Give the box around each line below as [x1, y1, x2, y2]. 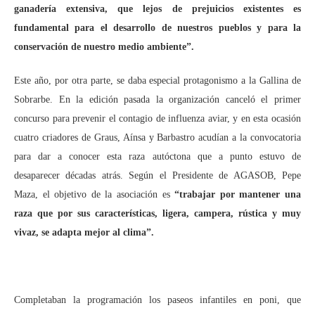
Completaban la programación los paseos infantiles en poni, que [14, 295, 301, 305]
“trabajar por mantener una [174, 189, 302, 200]
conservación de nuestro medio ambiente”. [14, 41, 194, 52]
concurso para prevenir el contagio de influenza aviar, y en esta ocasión [14, 113, 301, 124]
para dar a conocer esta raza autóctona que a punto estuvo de [14, 151, 301, 162]
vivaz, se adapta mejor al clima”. [14, 227, 154, 238]
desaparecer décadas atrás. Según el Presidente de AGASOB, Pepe [14, 170, 301, 181]
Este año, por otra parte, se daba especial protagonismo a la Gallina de [14, 75, 301, 86]
